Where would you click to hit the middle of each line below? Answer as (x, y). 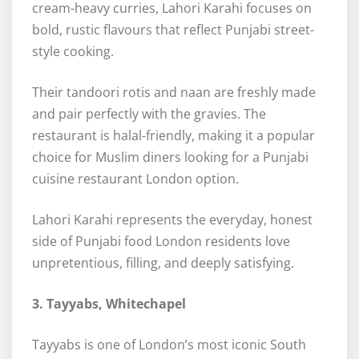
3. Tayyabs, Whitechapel (109, 304)
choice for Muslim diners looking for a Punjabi (170, 157)
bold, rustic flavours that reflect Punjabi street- (173, 30)
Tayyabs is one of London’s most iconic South (169, 345)
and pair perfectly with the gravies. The (149, 114)
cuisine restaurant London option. (135, 179)
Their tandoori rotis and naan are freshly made (174, 93)
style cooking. (73, 52)
